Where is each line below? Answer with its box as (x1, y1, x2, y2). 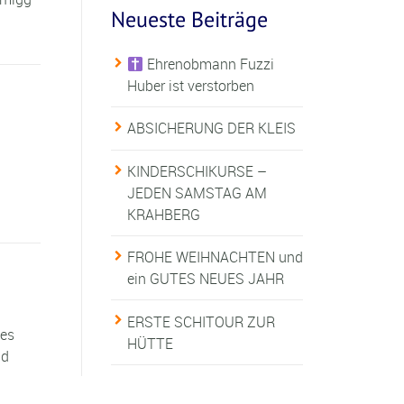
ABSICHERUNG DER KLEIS (126, 118, 296, 139)
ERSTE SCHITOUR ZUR (126, 311, 275, 332)
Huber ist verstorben (126, 76, 254, 96)
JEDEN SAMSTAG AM (126, 182, 267, 203)
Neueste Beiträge (110, 5, 268, 33)
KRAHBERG (126, 204, 200, 225)
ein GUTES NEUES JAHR (126, 269, 284, 289)
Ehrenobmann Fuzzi (142, 54, 274, 75)
